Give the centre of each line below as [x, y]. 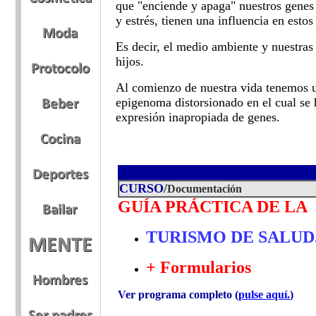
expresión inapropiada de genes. [198, 117]
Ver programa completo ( [178, 294]
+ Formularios [199, 267]
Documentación [205, 189]
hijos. [130, 61]
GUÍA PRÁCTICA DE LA [215, 207]
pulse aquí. [264, 294]
